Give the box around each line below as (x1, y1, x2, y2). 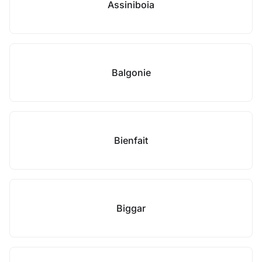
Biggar (116, 202, 146, 214)
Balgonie (111, 67, 151, 78)
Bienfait (114, 135, 148, 146)
